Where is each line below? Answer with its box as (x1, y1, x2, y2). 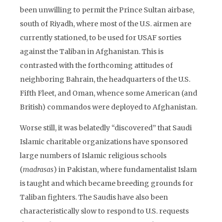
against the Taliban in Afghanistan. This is (20, 47, 164, 56)
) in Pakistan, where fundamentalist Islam (54, 165, 197, 174)
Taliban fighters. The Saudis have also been (20, 193, 168, 202)
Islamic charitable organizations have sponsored (20, 137, 188, 146)
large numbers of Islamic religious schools (20, 151, 166, 160)
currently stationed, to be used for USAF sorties (20, 33, 181, 42)
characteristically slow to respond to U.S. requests (20, 207, 189, 216)
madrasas (23, 165, 54, 174)
